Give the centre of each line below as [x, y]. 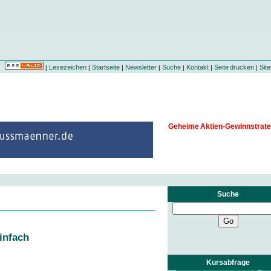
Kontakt [197, 67]
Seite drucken [234, 67]
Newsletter [141, 67]
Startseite [106, 67]
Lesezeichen [67, 67]
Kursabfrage [228, 262]
